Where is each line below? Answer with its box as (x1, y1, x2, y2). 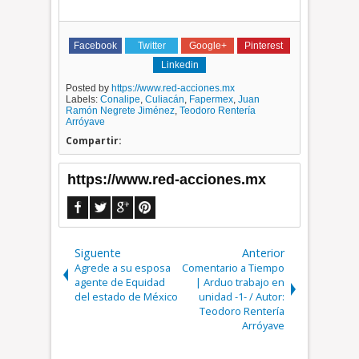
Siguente (75, 245, 122, 261)
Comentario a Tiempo (181, 260, 284, 276)
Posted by (66, 83, 112, 95)
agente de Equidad (75, 275, 166, 290)
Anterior (241, 245, 284, 261)
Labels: (66, 94, 101, 106)
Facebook (74, 40, 117, 52)
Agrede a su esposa (75, 260, 171, 276)
